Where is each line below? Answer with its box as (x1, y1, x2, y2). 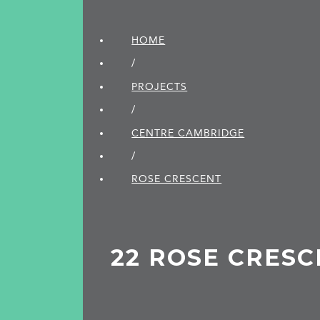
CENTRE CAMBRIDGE (131, 126, 245, 139)
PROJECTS (131, 80, 188, 93)
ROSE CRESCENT (131, 173, 222, 186)
